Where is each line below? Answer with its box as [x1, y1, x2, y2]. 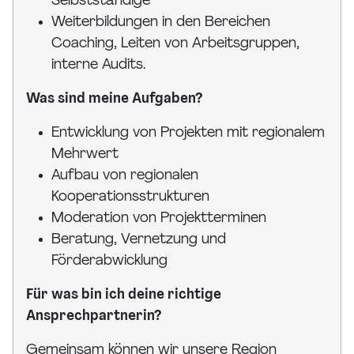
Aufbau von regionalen [51, 168, 198, 184]
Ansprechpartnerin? [26, 309, 162, 325]
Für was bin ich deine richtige [26, 288, 221, 303]
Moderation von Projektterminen [51, 211, 266, 227]
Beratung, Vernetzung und [51, 232, 226, 248]
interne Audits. [51, 58, 145, 73]
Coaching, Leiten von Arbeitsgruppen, [51, 36, 299, 52]
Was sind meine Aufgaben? [26, 92, 203, 107]
